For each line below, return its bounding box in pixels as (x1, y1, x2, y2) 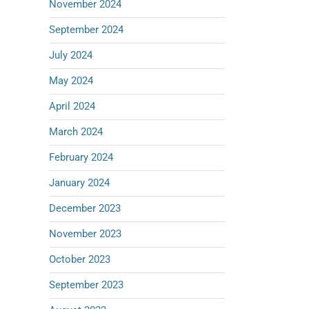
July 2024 (49, 49, 92, 61)
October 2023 (49, 253, 110, 266)
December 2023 (49, 202, 121, 215)
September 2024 (49, 23, 123, 36)
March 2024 (49, 126, 103, 138)
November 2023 (49, 228, 121, 240)
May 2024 (49, 74, 93, 87)
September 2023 (49, 279, 123, 291)
